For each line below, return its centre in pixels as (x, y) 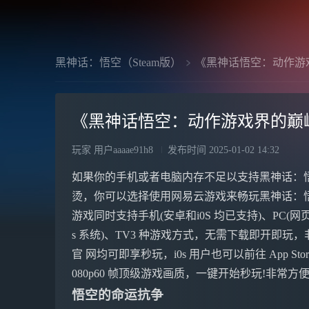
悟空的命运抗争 (118, 295)
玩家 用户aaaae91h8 (112, 150)
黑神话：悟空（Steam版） (118, 62)
